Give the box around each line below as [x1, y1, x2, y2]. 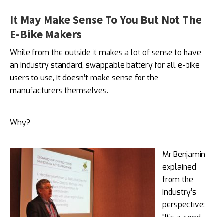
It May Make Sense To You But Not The [10, 12, 201, 27]
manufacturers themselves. [10, 85, 108, 95]
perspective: [162, 199, 205, 210]
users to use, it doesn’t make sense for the [10, 72, 158, 83]
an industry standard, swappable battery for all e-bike [10, 60, 200, 70]
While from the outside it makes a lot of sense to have [10, 47, 201, 58]
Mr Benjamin [162, 149, 205, 159]
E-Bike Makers [10, 26, 82, 42]
